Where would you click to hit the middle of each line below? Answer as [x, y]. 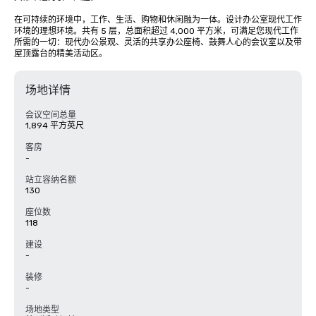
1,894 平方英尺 [55, 126]
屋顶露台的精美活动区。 [61, 54]
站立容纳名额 [51, 180]
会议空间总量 [51, 115]
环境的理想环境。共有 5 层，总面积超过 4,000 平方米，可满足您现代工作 [156, 31]
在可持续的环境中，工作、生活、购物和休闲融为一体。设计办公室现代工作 [158, 20]
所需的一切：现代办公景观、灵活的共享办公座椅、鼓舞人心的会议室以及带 [158, 42]
